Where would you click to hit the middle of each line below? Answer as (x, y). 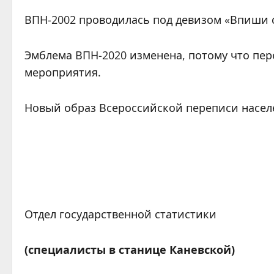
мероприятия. (63, 72)
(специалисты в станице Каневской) (130, 250)
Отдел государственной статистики (120, 214)
